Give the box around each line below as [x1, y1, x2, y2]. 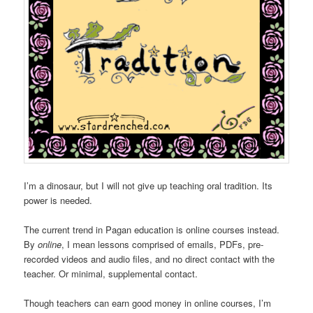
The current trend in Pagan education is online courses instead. [24, 222, 280, 236]
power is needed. [24, 193, 93, 207]
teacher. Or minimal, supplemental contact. [24, 266, 198, 280]
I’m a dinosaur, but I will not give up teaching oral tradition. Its [24, 178, 273, 192]
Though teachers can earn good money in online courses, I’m [24, 296, 272, 310]
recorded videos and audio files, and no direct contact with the [24, 252, 275, 265]
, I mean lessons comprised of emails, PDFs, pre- [61, 237, 264, 251]
